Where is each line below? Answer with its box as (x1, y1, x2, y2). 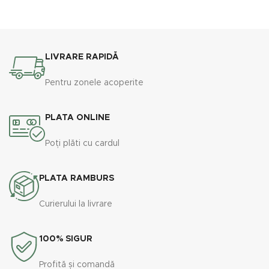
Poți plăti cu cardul (45, 139, 119, 148)
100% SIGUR (39, 235, 92, 244)
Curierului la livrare (39, 200, 112, 209)
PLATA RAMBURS (39, 174, 114, 183)
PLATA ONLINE (45, 113, 110, 122)
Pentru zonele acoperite (45, 79, 144, 88)
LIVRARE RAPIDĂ (45, 53, 119, 62)
